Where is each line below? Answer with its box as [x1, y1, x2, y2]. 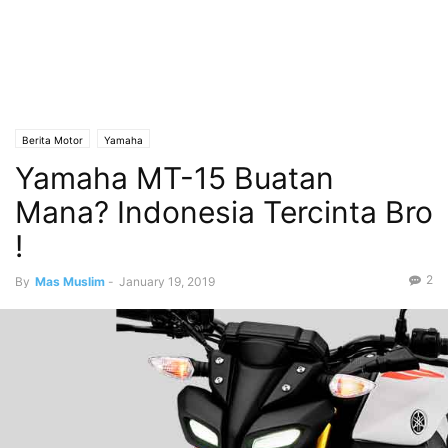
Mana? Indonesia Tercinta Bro [15, 194, 433, 230]
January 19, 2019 [119, 274, 215, 289]
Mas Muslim [35, 274, 105, 289]
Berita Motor [22, 134, 83, 146]
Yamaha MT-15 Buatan [15, 160, 334, 196]
